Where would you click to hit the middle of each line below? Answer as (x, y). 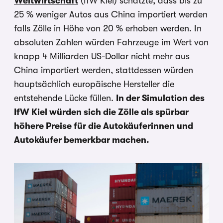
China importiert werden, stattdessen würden (104, 70)
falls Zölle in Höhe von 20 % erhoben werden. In (108, 28)
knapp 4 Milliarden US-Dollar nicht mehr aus (102, 56)
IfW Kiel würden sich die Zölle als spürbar (101, 112)
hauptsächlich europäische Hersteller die (94, 84)
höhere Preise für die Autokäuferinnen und (104, 126)
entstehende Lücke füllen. (65, 98)
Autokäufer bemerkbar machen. (82, 140)
